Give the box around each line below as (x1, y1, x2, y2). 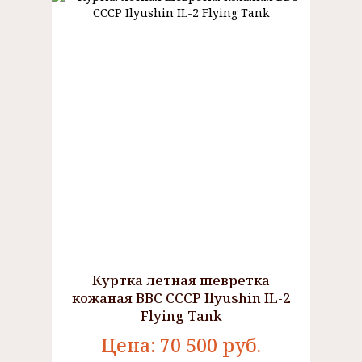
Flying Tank (141, 306, 221, 325)
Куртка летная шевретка (92, 271, 270, 289)
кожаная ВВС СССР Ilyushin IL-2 (71, 288, 291, 307)
